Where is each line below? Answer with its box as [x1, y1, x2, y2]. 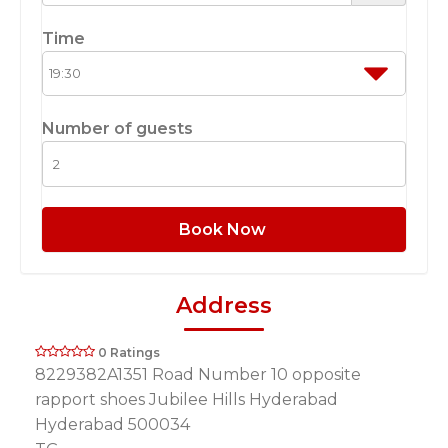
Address [176, 292, 272, 320]
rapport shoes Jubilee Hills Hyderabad [35, 390, 338, 410]
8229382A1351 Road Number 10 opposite [35, 365, 361, 385]
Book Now [178, 219, 270, 239]
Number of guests [42, 119, 193, 139]
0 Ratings [98, 345, 160, 361]
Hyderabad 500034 [35, 415, 190, 435]
